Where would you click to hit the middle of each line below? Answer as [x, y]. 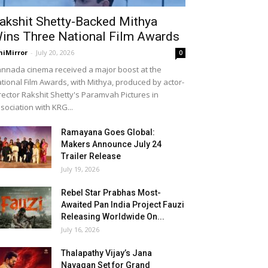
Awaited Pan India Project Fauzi [123, 205]
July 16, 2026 [80, 229]
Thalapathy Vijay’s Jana [106, 253]
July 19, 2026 [80, 169]
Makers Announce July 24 [111, 144]
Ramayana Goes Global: [108, 132]
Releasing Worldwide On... [113, 217]
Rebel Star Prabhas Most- [111, 193]
